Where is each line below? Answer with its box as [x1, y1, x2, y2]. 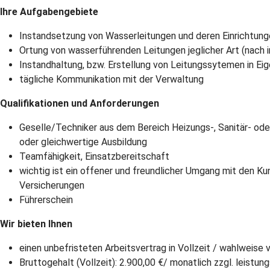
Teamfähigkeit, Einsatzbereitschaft [19, 151, 169, 162]
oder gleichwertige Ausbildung [19, 136, 147, 148]
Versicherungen [19, 180, 84, 191]
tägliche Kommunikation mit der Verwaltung [19, 74, 204, 85]
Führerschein [19, 194, 73, 206]
